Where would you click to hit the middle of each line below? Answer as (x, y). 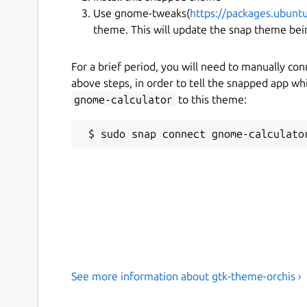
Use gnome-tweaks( (142, 13)
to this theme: (211, 99)
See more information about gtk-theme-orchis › (186, 276)
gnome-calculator (123, 99)
